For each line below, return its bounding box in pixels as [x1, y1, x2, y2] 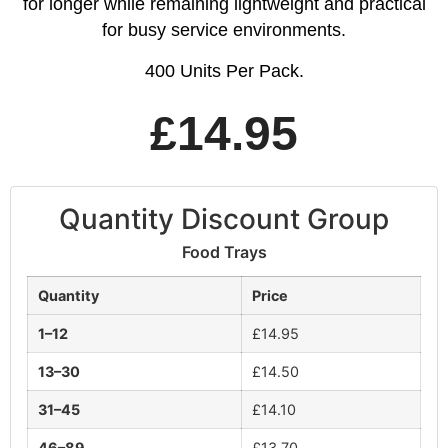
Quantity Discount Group [59, 202, 389, 237]
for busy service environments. [102, 20, 346, 41]
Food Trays [181, 242, 267, 263]
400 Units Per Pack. [144, 60, 304, 81]
